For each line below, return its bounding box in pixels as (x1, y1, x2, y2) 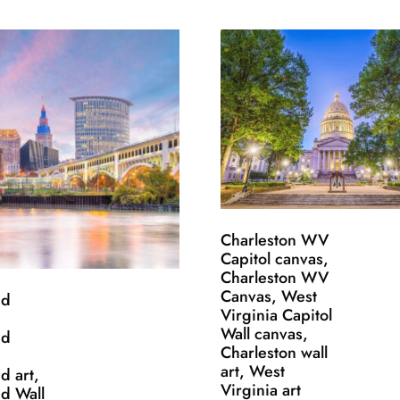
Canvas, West (220, 285, 317, 309)
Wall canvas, (220, 322, 308, 346)
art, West (220, 360, 285, 384)
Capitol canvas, (220, 247, 329, 271)
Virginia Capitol (220, 304, 332, 328)
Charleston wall (220, 341, 328, 365)
